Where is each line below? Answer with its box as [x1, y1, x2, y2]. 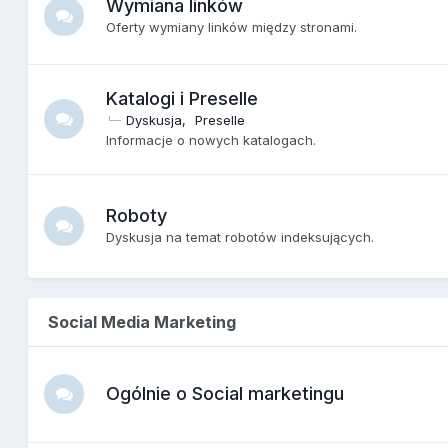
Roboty [106, 204, 168, 226]
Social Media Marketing [48, 311, 237, 332]
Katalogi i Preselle [106, 87, 259, 109]
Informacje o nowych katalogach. [106, 131, 317, 148]
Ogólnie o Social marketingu [106, 382, 345, 404]
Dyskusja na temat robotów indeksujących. [106, 228, 375, 245]
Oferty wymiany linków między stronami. [106, 18, 358, 35]
